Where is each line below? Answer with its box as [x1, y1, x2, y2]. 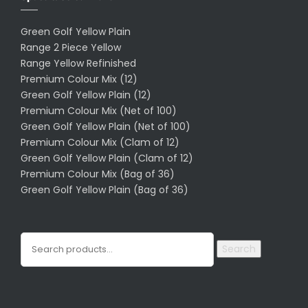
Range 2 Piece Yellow [21, 41, 121, 55]
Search [222, 242, 256, 256]
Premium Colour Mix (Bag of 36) [21, 167, 175, 181]
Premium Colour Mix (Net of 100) [21, 104, 177, 118]
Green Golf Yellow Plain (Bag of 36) [21, 183, 188, 197]
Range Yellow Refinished [21, 56, 136, 71]
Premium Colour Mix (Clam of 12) [21, 135, 179, 150]
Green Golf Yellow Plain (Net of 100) [21, 120, 190, 134]
